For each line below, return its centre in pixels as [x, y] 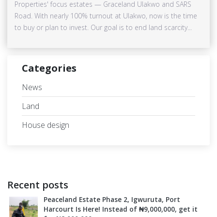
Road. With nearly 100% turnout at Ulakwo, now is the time [106, 15]
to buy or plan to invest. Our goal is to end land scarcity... [103, 27]
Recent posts [38, 185]
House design [46, 125]
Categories [49, 68]
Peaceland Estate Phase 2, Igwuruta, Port [112, 199]
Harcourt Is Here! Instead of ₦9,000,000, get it [121, 209]
